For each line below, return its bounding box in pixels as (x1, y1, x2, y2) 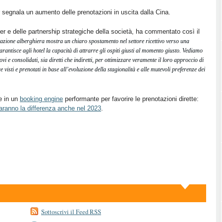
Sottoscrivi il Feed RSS (41, 207, 101, 216)
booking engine (20, 95, 63, 103)
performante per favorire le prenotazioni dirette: (63, 95, 199, 103)
